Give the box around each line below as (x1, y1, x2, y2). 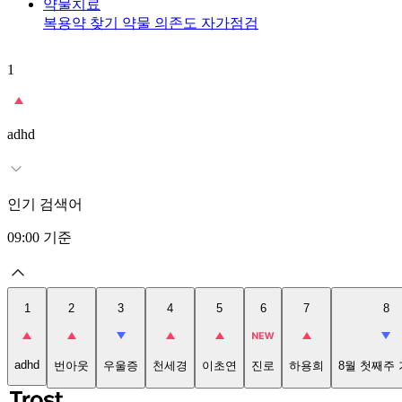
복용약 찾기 (43, 15, 122, 31)
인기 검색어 (7, 197, 83, 212)
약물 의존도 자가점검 (122, 15, 258, 31)
